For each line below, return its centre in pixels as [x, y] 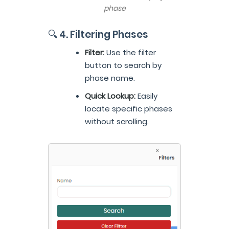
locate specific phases [129, 108]
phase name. [110, 78]
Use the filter [130, 52]
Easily [146, 96]
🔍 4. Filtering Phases [98, 34]
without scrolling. [117, 121]
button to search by [123, 65]
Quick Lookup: [110, 96]
